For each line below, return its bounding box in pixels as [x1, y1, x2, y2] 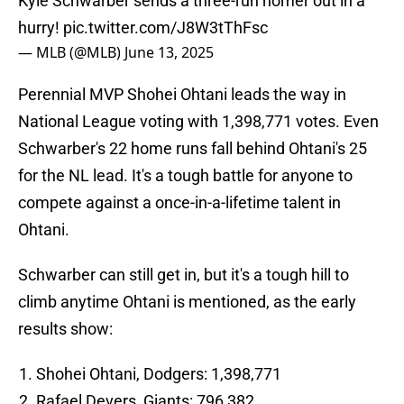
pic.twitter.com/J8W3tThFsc [63, 18, 268, 38]
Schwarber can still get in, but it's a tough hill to [18, 265, 349, 285]
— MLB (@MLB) [18, 42, 124, 63]
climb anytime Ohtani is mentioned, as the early [18, 292, 356, 312]
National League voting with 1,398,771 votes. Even [18, 112, 379, 132]
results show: [18, 319, 113, 339]
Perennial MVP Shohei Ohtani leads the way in [18, 85, 346, 105]
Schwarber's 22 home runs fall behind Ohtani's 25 [18, 139, 367, 159]
